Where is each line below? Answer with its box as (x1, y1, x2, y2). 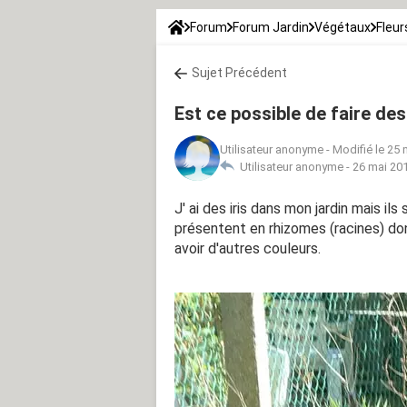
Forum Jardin (233, 19, 309, 35)
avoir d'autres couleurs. (174, 239, 321, 257)
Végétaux (314, 19, 371, 35)
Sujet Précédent (192, 65, 287, 80)
